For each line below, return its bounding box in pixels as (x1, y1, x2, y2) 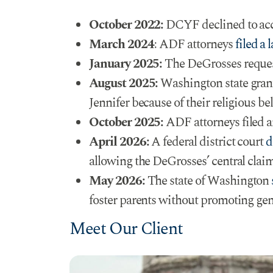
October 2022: (89, 15, 166, 35)
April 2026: (89, 132, 149, 152)
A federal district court (149, 132, 266, 152)
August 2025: (89, 74, 158, 94)
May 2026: (89, 171, 145, 191)
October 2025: (89, 113, 164, 133)
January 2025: (89, 54, 163, 74)
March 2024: (89, 35, 157, 55)
